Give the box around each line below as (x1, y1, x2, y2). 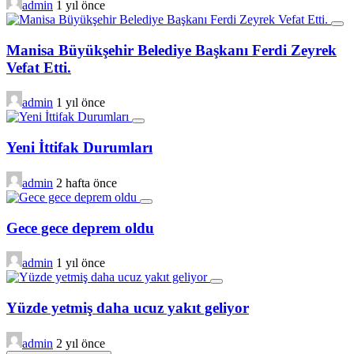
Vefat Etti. (6, 58, 71, 76)
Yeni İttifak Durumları (6, 139, 153, 156)
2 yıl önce (56, 336, 105, 350)
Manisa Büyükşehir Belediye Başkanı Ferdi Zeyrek (6, 41, 337, 58)
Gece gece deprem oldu (6, 219, 154, 236)
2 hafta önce (56, 175, 117, 190)
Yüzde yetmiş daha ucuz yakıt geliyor (6, 299, 249, 316)
